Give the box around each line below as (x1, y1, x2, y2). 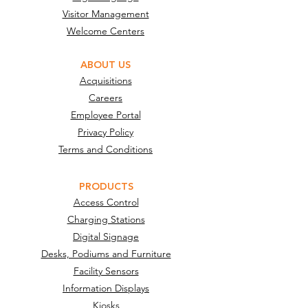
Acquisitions (79, 74, 132, 87)
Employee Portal (70, 109, 141, 121)
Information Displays (63, 282, 149, 294)
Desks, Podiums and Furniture (41, 247, 171, 260)
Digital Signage (73, 230, 139, 243)
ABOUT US (80, 58, 131, 73)
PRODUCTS (78, 179, 133, 195)
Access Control (73, 196, 139, 208)
